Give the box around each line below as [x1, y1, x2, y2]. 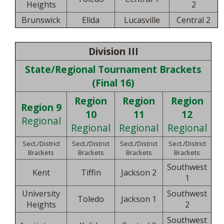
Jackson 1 [121, 193, 156, 204]
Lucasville [124, 14, 160, 25]
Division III [88, 44, 138, 58]
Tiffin [80, 167, 101, 178]
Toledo [77, 193, 104, 204]
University [22, 188, 60, 199]
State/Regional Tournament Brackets [25, 62, 201, 76]
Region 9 [20, 100, 61, 114]
